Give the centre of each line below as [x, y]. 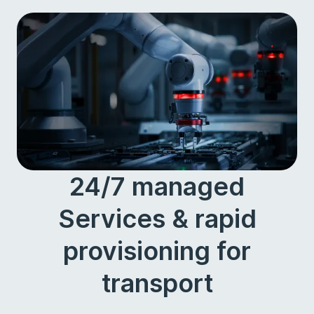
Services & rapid [157, 219]
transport [157, 283]
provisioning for [157, 251]
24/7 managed [157, 186]
